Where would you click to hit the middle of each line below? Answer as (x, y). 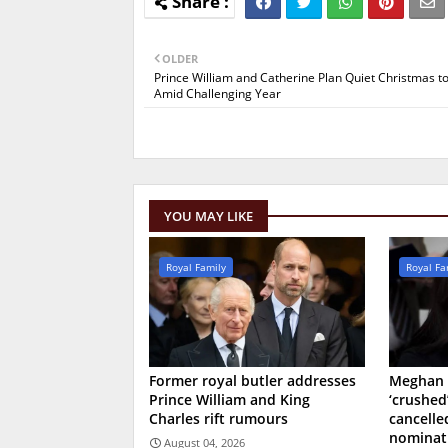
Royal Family (196, 267)
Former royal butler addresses (252, 381)
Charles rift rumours (218, 419)
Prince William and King (229, 400)
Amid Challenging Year (217, 94)
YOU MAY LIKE (208, 216)
